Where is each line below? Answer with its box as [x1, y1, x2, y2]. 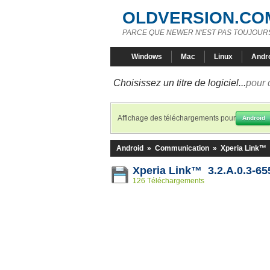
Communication [155, 144, 209, 152]
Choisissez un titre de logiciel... [113, 78, 246, 88]
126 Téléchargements [133, 177, 204, 185]
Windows [131, 52, 162, 61]
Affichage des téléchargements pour [118, 114, 236, 122]
